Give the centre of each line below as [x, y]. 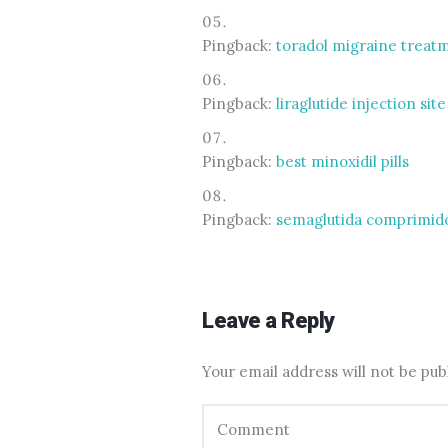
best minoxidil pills [342, 161]
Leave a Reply [268, 320]
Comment [253, 429]
